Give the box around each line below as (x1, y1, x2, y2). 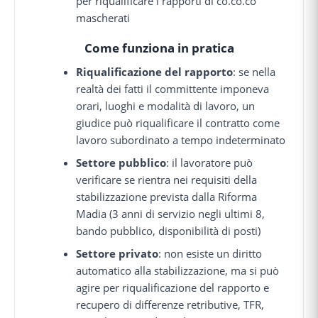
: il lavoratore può (166, 155, 253, 170)
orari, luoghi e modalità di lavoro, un (76, 98, 256, 113)
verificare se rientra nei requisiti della (76, 172, 258, 187)
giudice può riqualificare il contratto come (76, 115, 280, 130)
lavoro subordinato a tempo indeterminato (76, 132, 286, 147)
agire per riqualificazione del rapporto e (76, 280, 270, 295)
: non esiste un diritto (158, 246, 263, 261)
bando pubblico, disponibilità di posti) (76, 223, 261, 238)
